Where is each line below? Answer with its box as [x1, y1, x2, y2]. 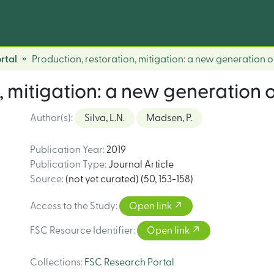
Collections [30, 257, 81, 267]
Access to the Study [30, 201, 116, 211]
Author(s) [30, 113, 71, 123]
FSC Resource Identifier [30, 226, 133, 235]
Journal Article [108, 160, 174, 169]
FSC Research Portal [84, 257, 174, 267]
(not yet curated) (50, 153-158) [65, 174, 193, 184]
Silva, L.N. [84, 113, 125, 123]
